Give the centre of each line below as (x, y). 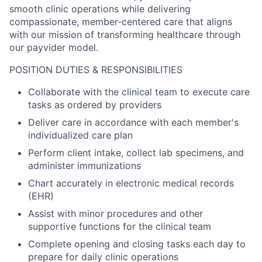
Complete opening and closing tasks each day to (137, 244)
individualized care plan (80, 135)
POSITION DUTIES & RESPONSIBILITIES (96, 70)
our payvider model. (54, 47)
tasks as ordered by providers (95, 105)
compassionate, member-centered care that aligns (121, 22)
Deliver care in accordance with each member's (133, 122)
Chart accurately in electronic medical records (131, 183)
